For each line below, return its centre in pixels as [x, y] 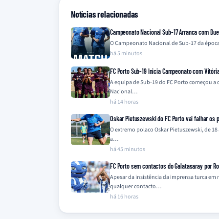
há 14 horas [124, 102]
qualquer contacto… [136, 186]
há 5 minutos [126, 53]
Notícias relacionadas [105, 14]
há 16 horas [124, 197]
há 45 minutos [128, 149]
